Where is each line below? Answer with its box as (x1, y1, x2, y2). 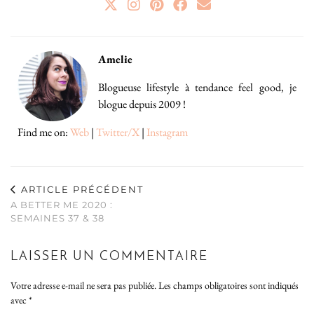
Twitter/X (96, 124, 139, 139)
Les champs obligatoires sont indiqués (158, 278, 299, 292)
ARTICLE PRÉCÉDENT (18, 183, 144, 195)
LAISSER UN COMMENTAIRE (11, 250, 208, 264)
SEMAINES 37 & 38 (11, 212, 104, 224)
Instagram (146, 124, 188, 139)
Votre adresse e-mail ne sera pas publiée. (11, 278, 156, 292)
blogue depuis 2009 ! (98, 96, 186, 111)
